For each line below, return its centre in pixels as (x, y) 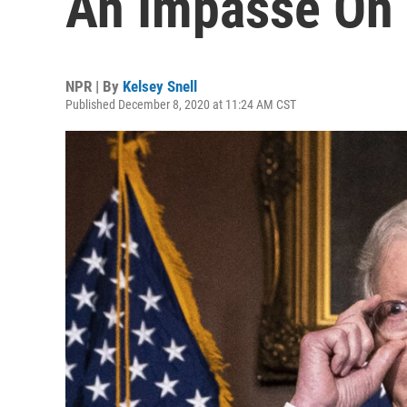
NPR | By (94, 86)
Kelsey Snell (160, 86)
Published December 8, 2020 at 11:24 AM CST (181, 104)
